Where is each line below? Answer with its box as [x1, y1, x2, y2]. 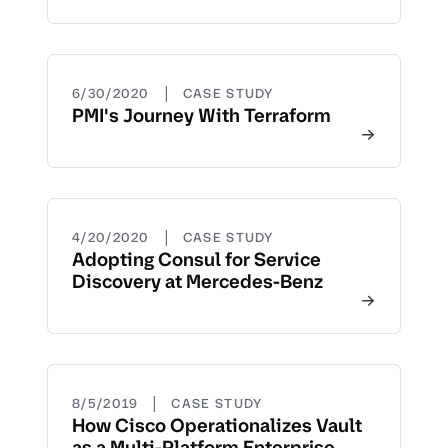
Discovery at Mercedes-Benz [72, 269, 323, 294]
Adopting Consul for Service [72, 247, 321, 272]
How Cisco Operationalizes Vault [72, 413, 362, 438]
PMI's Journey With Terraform [72, 103, 331, 128]
